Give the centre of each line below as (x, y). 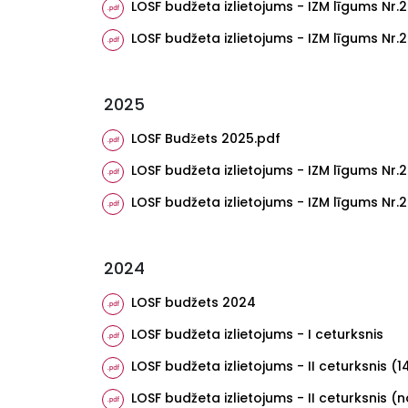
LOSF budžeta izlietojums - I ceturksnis (257, 334)
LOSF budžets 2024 (194, 302)
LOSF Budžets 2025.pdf (206, 138)
